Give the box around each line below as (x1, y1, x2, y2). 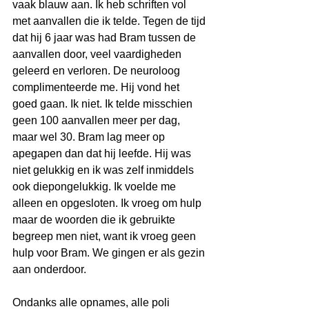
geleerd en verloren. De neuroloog (12, 65, 183, 77)
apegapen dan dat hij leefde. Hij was (12, 148, 194, 160)
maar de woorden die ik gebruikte (12, 214, 178, 226)
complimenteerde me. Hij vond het (12, 81, 182, 94)
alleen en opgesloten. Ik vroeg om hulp (12, 197, 204, 210)
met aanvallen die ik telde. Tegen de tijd (12, 15, 208, 28)
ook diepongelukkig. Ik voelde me (12, 181, 179, 193)
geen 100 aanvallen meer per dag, (12, 114, 183, 127)
